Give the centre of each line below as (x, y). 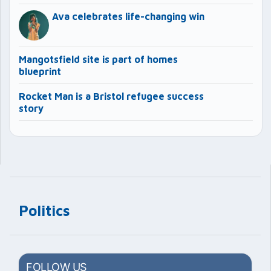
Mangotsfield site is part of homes (98, 60)
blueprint (40, 72)
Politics (44, 211)
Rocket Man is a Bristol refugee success (111, 96)
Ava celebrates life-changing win (128, 17)
